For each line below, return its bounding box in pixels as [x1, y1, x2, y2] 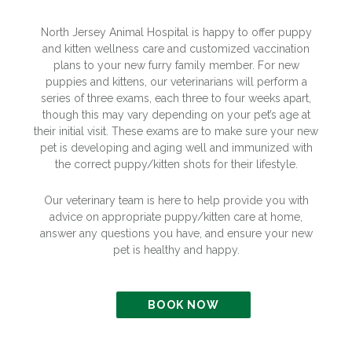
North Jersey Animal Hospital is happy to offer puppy [40, 26, 312, 38]
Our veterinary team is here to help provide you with [43, 193, 309, 207]
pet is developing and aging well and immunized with [39, 141, 313, 154]
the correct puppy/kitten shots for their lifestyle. [54, 158, 298, 170]
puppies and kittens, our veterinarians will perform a [45, 75, 307, 88]
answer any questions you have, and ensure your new [39, 226, 313, 240]
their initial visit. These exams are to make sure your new [34, 125, 318, 137]
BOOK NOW [148, 299, 219, 311]
